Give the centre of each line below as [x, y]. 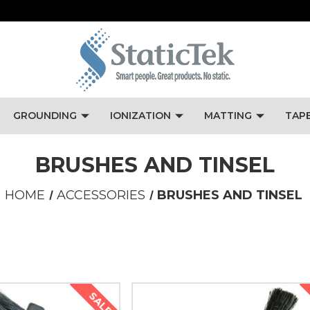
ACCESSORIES [101, 195]
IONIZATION [140, 116]
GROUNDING [45, 116]
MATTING [228, 116]
